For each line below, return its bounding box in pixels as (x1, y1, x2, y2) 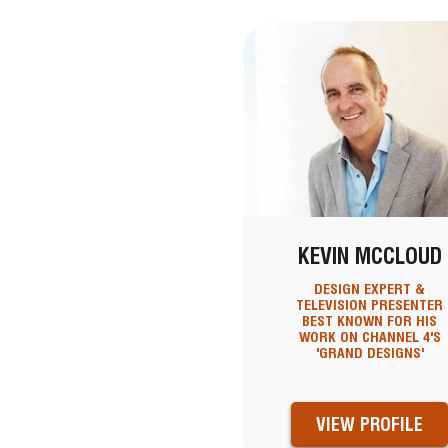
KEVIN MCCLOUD (297, 243, 442, 270)
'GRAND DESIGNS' (315, 345, 424, 362)
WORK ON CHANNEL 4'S (298, 329, 441, 346)
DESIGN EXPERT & (314, 281, 425, 298)
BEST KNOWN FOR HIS (302, 313, 437, 330)
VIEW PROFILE (316, 414, 423, 436)
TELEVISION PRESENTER (296, 297, 443, 314)
